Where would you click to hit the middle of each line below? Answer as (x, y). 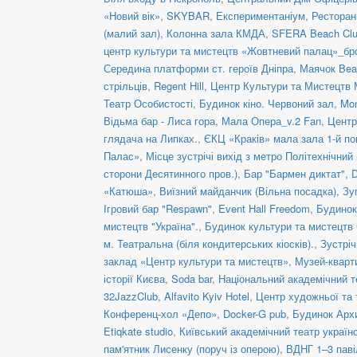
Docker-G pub (255, 313)
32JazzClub (131, 296)
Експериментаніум (261, 15)
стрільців (126, 85)
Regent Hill (179, 85)
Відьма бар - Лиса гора (159, 120)
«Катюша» (128, 190)
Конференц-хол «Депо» (160, 313)
